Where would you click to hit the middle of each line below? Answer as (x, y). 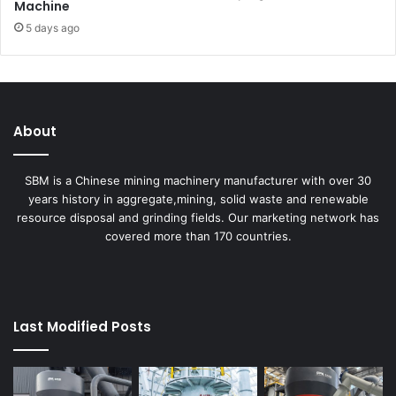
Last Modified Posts (82, 326)
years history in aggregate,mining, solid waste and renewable (198, 198)
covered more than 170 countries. (198, 236)
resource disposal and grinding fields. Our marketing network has (198, 217)
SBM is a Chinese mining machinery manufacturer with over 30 (198, 180)
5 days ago (53, 27)
